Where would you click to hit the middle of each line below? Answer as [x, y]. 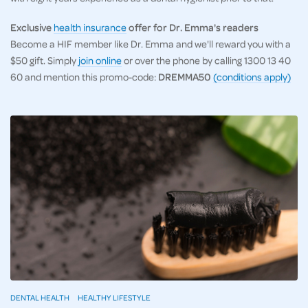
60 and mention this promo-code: [84, 77]
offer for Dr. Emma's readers [192, 27]
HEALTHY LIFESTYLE [114, 298]
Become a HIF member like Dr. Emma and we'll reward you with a [151, 44]
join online [100, 60]
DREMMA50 [186, 77]
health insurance [90, 27]
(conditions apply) [252, 77]
